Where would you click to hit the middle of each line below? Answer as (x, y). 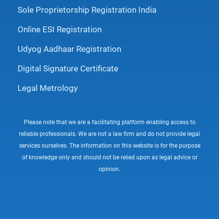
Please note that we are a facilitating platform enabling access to (109, 122)
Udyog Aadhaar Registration (69, 49)
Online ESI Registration (60, 29)
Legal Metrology (48, 88)
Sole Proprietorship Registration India (87, 10)
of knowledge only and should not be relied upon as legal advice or (109, 157)
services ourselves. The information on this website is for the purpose (109, 145)
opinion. (109, 169)
